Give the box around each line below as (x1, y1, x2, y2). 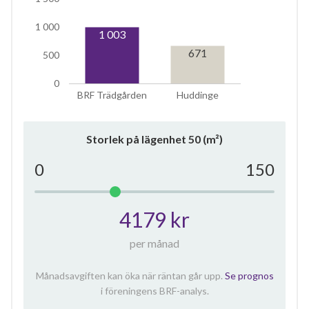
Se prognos (224, 269, 274, 281)
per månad (130, 236, 179, 250)
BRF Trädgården (77, 88, 147, 101)
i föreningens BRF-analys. (100, 284, 209, 297)
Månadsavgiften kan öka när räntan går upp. (35, 269, 225, 281)
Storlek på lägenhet (86, 132, 188, 146)
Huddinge (177, 88, 219, 101)
